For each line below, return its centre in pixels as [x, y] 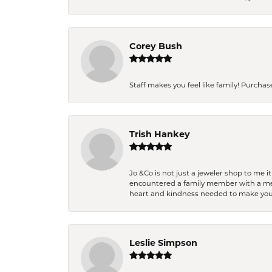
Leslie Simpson [163, 243]
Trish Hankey [160, 134]
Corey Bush [156, 46]
